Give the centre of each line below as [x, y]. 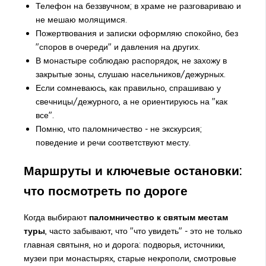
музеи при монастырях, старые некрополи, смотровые [130, 259]
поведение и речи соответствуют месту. [113, 143]
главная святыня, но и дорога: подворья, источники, [124, 245]
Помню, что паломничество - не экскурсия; [118, 129]
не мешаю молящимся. [81, 20]
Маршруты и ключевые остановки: [133, 170]
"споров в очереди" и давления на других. [118, 47]
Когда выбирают [56, 218]
